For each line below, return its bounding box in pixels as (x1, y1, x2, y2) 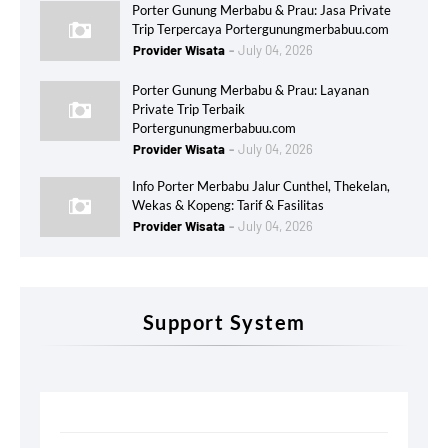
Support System (142, 309, 306, 334)
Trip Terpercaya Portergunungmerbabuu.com (132, 20, 389, 37)
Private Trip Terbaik (132, 100, 245, 117)
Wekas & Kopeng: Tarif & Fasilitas (132, 196, 324, 213)
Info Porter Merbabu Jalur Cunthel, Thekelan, (132, 177, 390, 194)
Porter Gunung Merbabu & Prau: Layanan (132, 81, 369, 98)
